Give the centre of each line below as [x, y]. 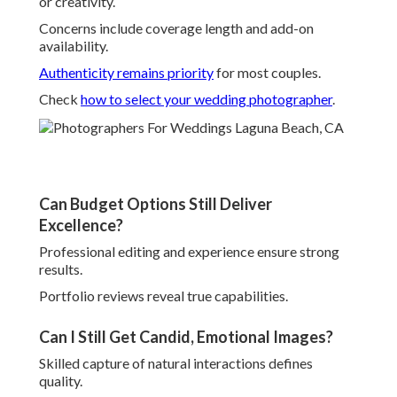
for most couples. [267, 73]
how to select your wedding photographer [206, 99]
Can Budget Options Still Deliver [156, 204]
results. [61, 269]
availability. [74, 46]
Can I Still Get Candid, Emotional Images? [186, 337]
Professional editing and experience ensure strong [189, 252]
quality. [61, 381]
